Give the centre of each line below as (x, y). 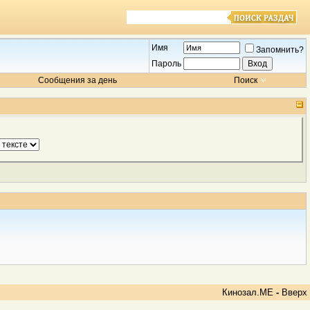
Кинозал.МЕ (248, 292)
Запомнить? (280, 50)
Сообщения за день (77, 80)
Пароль (166, 64)
